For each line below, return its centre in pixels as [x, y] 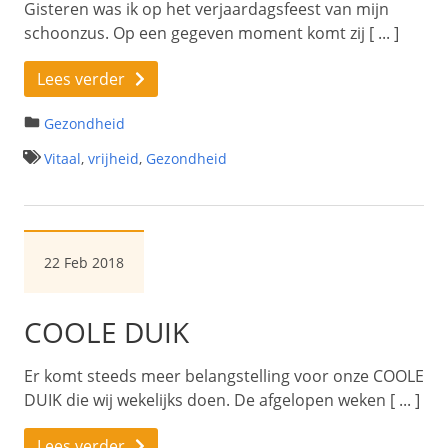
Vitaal [62, 158]
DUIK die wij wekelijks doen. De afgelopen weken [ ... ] [222, 399]
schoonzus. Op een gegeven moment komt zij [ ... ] [211, 32]
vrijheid [113, 158]
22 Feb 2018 [84, 262]
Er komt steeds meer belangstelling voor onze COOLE [224, 375]
